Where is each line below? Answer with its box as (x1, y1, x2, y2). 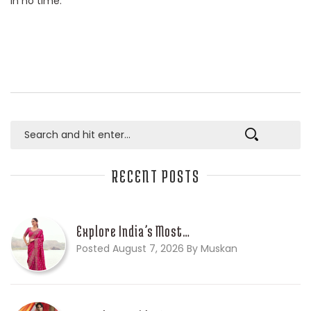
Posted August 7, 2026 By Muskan (76, 242, 237, 255)
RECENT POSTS (111, 166, 200, 186)
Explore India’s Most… (76, 223, 190, 239)
